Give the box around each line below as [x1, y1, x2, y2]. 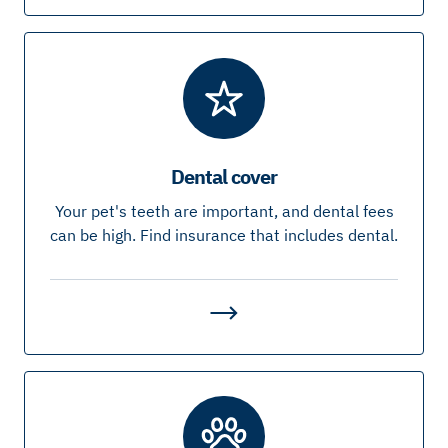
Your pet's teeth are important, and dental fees [54, 201, 394, 222]
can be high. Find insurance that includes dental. [50, 225, 398, 246]
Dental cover [171, 163, 277, 191]
